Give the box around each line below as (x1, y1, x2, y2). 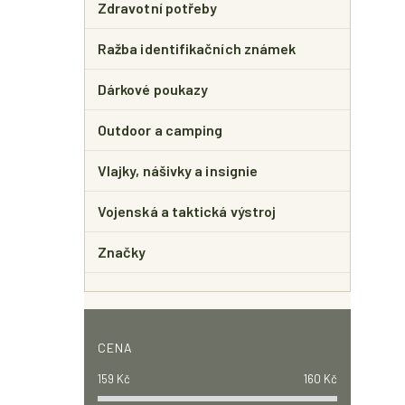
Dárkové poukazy (98, 80, 209, 98)
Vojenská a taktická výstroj (98, 202, 277, 220)
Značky (98, 243, 146, 260)
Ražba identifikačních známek (98, 40, 297, 57)
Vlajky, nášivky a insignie (98, 162, 259, 179)
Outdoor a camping (98, 121, 223, 138)
